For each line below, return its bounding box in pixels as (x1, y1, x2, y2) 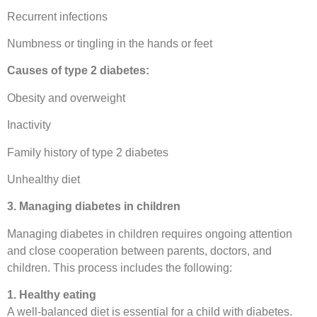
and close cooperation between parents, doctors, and (7, 244, 272, 257)
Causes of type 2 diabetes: (7, 64, 149, 77)
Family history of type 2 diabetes (7, 146, 168, 158)
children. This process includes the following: (7, 261, 232, 274)
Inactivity (7, 119, 51, 132)
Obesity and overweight (7, 91, 125, 104)
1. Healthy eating (7, 289, 96, 301)
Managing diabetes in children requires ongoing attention (7, 227, 292, 240)
